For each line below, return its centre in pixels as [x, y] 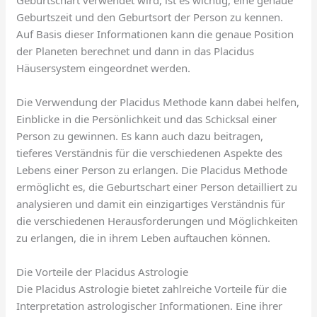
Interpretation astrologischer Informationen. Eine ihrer [150, 305]
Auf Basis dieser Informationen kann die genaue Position [155, 34]
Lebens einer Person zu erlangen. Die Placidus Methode [152, 169]
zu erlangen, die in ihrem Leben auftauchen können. [144, 237]
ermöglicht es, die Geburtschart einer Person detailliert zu [157, 186]
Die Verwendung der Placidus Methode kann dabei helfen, [158, 102]
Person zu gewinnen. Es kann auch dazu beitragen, [140, 136]
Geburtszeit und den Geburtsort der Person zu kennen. [150, 17]
